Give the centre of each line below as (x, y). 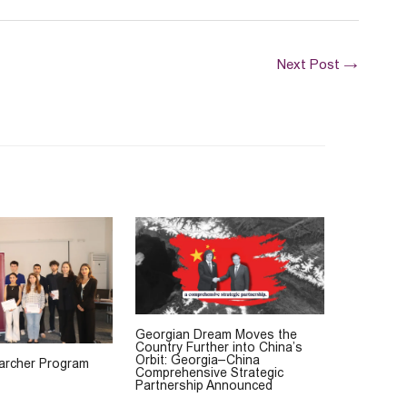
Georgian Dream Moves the (216, 335)
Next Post (310, 65)
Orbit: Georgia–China (197, 360)
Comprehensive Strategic (209, 373)
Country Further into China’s (218, 347)
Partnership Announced (203, 386)
